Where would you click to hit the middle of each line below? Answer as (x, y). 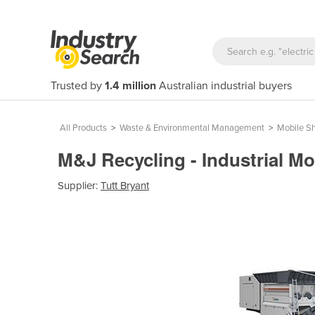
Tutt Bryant (125, 185)
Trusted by (78, 86)
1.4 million (130, 86)
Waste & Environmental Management (192, 128)
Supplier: (79, 185)
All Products (83, 128)
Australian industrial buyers (224, 86)
